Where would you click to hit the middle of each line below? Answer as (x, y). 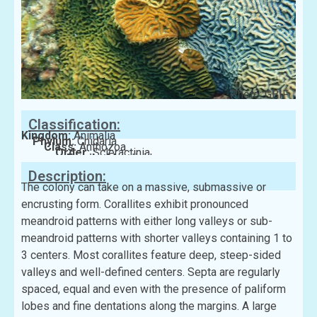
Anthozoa (103, 146)
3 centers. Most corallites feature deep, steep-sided (151, 255)
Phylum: (55, 141)
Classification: (74, 124)
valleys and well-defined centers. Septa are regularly (151, 272)
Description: (67, 176)
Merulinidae (135, 158)
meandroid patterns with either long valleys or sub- (147, 221)
